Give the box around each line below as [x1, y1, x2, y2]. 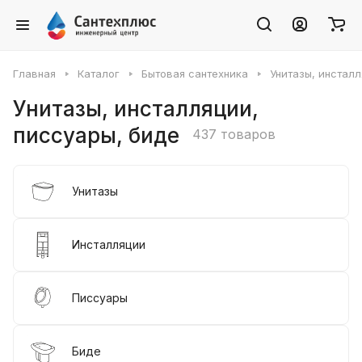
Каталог [78, 67, 120, 80]
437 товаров [192, 126, 276, 142]
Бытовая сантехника [141, 67, 248, 80]
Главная [13, 67, 56, 80]
